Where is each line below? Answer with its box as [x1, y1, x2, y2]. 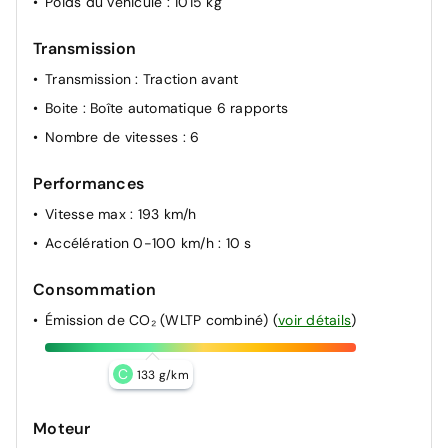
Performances [33, 172, 144, 194]
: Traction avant [135, 69, 239, 88]
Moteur [33, 417, 91, 439]
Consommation [33, 278, 156, 300]
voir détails [278, 310, 351, 329]
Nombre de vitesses [45, 127, 183, 146]
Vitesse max [45, 204, 130, 223]
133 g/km [136, 366, 189, 383]
